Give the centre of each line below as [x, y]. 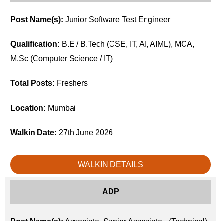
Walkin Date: [34, 132]
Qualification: [35, 44]
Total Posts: [33, 83]
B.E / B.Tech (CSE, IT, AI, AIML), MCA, [127, 44]
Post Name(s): [37, 19]
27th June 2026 [85, 132]
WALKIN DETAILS [110, 165]
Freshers [71, 83]
